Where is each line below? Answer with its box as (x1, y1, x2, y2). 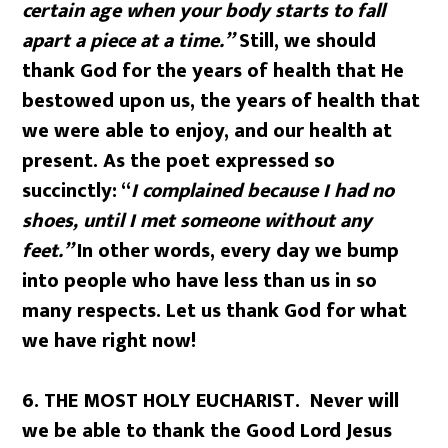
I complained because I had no (131, 174, 395, 208)
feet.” (22, 234, 78, 268)
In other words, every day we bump (77, 234, 400, 268)
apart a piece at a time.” (22, 24, 235, 58)
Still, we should (234, 24, 377, 58)
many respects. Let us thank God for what (22, 294, 408, 328)
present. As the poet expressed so (22, 144, 336, 178)
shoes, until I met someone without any (22, 204, 373, 238)
